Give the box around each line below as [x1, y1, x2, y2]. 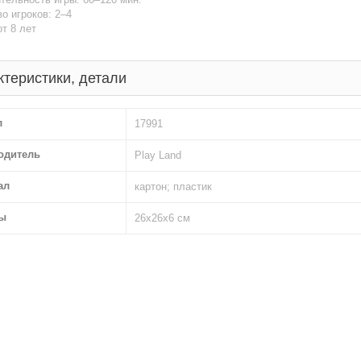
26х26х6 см [135, 212, 190, 224]
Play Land [135, 149, 181, 161]
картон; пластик [135, 180, 212, 193]
